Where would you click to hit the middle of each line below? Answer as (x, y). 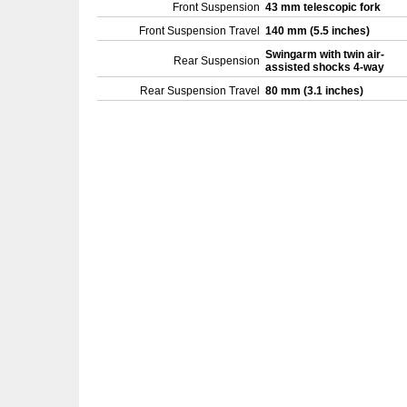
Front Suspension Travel (199, 31)
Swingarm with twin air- (325, 55)
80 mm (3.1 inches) (316, 91)
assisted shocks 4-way (326, 67)
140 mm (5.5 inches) (319, 31)
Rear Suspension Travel (200, 91)
